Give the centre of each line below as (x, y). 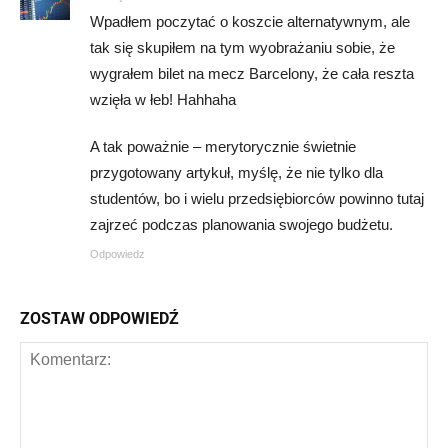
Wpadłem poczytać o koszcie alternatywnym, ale (250, 22)
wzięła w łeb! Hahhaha (163, 100)
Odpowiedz (117, 254)
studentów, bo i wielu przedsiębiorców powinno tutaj (257, 199)
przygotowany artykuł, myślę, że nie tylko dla (236, 173)
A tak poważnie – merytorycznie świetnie (223, 147)
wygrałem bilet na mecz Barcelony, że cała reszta (252, 74)
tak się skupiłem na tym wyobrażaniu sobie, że (242, 48)
